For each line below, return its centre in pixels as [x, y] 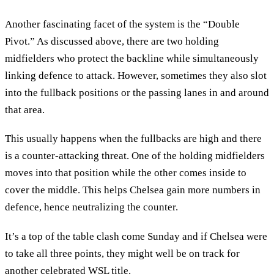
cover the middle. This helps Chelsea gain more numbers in [133, 190]
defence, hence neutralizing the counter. [91, 207]
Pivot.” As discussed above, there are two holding [112, 41]
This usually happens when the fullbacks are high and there [133, 139]
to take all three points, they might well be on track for [122, 253]
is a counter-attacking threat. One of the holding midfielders [135, 156]
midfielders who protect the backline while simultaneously [132, 58]
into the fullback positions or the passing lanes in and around [137, 92]
